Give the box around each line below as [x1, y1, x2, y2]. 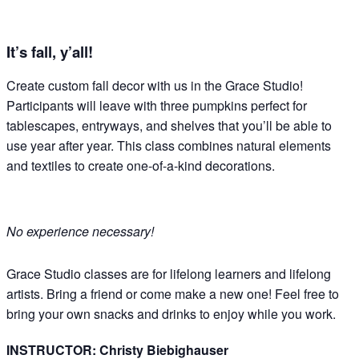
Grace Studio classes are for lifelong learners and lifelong [6, 264, 331, 283]
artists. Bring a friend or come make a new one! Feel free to [6, 284, 339, 303]
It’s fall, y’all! [6, 40, 93, 63]
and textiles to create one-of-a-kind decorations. [6, 155, 275, 175]
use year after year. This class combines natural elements [6, 135, 331, 155]
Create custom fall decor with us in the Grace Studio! [6, 75, 303, 95]
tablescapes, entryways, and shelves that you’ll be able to [6, 115, 332, 135]
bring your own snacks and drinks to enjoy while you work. [6, 304, 336, 323]
